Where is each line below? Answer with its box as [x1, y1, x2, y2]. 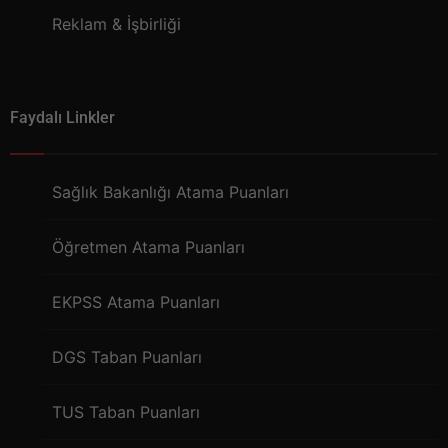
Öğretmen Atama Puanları [52, 237, 245, 258]
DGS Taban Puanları [52, 347, 202, 368]
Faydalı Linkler [10, 108, 115, 128]
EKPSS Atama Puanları [52, 292, 220, 313]
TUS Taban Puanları [52, 402, 200, 423]
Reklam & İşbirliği [52, 14, 181, 35]
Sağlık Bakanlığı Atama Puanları [52, 182, 289, 203]
